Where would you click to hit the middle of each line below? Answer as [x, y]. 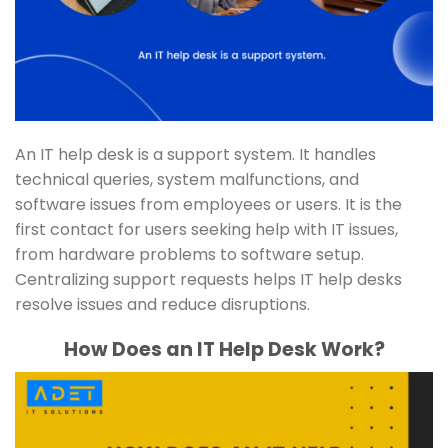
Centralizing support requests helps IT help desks [208, 280]
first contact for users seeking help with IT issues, [206, 230]
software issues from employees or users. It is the [208, 205]
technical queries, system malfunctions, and [187, 180]
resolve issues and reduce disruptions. [162, 305]
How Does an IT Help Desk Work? [224, 349]
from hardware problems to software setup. [189, 255]
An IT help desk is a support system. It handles [195, 155]
